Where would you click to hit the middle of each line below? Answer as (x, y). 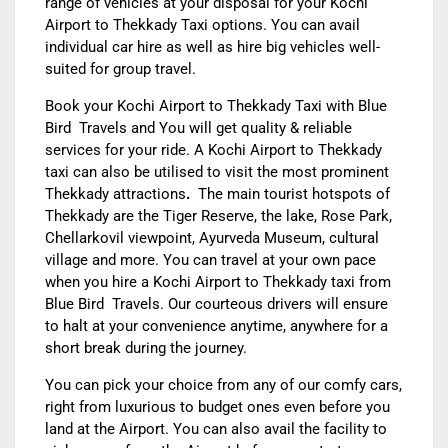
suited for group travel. (120, 69)
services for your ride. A (126, 150)
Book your (81, 106)
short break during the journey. (146, 348)
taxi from (359, 282)
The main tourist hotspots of (290, 194)
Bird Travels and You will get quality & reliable (198, 128)
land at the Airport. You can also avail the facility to (216, 429)
